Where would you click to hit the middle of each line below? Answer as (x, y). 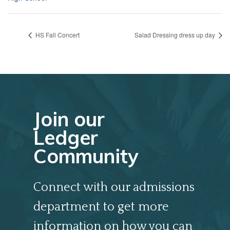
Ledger (66, 137)
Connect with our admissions (114, 187)
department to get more (101, 207)
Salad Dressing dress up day (176, 35)
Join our (69, 119)
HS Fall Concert (57, 35)
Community (86, 156)
